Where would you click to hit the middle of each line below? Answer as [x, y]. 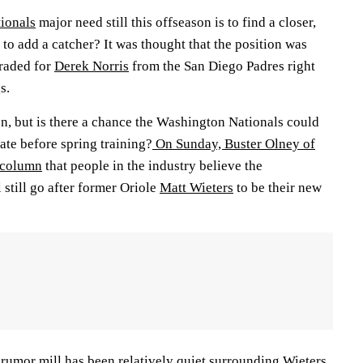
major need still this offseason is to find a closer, [176, 22]
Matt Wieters [196, 187]
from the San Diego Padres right [222, 66]
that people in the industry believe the [152, 165]
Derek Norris [92, 66]
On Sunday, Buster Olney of [234, 143]
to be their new [279, 187]
